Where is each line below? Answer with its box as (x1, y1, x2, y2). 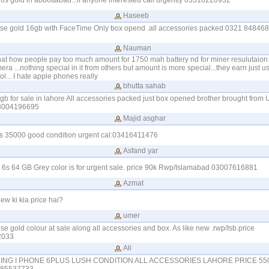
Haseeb (122, 11, 149, 20)
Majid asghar (122, 114, 166, 122)
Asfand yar (122, 147, 158, 155)
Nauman (122, 44, 151, 52)
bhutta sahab (122, 82, 166, 90)
